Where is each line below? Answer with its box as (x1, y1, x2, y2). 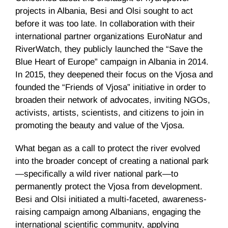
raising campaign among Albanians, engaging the (15, 207, 201, 217)
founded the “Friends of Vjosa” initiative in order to (15, 82, 206, 92)
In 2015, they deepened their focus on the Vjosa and (15, 69, 213, 79)
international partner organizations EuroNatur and (15, 31, 202, 41)
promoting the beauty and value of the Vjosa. (15, 120, 190, 130)
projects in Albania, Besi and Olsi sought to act (15, 6, 193, 16)
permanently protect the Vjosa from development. (15, 181, 203, 191)
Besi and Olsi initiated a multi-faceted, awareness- (15, 194, 207, 204)
